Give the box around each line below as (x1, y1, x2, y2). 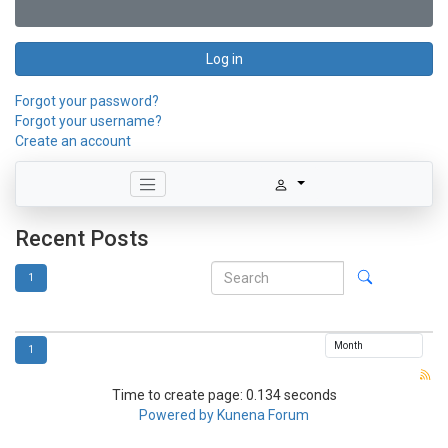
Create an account (15, 133, 131, 149)
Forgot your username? (15, 113, 162, 129)
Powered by (139, 407, 214, 424)
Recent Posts (15, 226, 149, 252)
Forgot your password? (15, 93, 159, 109)
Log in (205, 51, 243, 67)
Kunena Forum (217, 407, 309, 424)
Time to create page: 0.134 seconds (111, 387, 337, 404)
